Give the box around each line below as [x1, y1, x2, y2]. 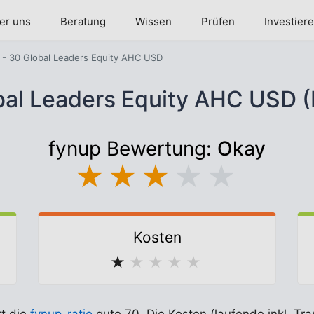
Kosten [132, 228, 182, 246]
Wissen [135, 15, 172, 28]
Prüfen [201, 15, 235, 28]
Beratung [60, 15, 106, 28]
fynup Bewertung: [48, 137, 217, 161]
